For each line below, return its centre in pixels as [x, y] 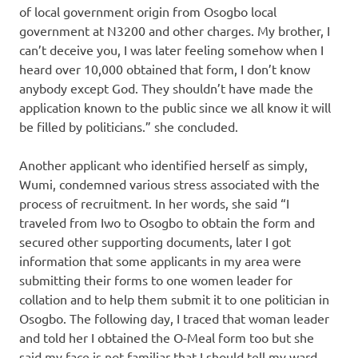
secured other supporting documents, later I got [155, 242]
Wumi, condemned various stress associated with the [169, 184]
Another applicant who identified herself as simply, [163, 165]
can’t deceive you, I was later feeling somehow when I [171, 50]
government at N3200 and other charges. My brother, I [175, 31]
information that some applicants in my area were [160, 261]
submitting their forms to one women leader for [156, 280]
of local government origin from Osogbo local [148, 12]
